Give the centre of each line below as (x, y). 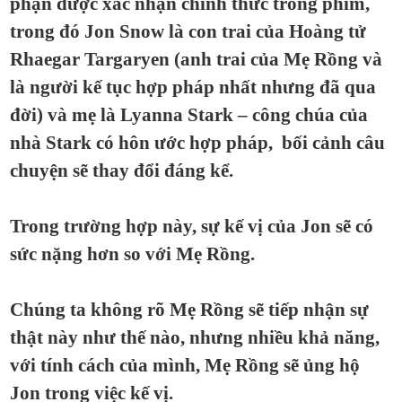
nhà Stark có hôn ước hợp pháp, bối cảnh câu (197, 143)
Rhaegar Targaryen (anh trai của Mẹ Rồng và (196, 59)
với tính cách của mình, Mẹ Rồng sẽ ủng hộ (185, 365)
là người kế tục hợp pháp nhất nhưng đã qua (193, 87)
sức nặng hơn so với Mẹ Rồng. (132, 254)
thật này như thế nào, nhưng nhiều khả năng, (195, 337)
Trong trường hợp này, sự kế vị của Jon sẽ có (192, 226)
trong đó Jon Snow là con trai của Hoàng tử (188, 31)
